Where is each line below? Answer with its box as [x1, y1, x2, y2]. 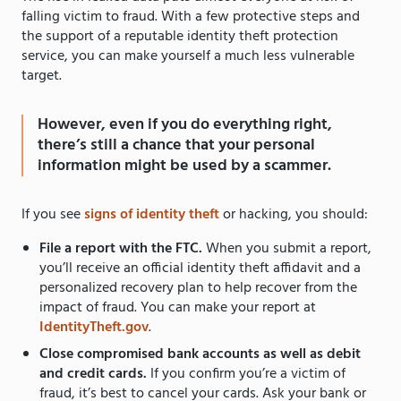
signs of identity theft [84, 203, 219, 227]
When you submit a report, [206, 237, 371, 261]
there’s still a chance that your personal [38, 132, 315, 159]
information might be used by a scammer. [38, 153, 335, 180]
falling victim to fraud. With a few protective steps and [21, 5, 360, 30]
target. [21, 64, 65, 89]
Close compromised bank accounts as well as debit [39, 343, 361, 367]
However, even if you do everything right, [38, 112, 332, 139]
